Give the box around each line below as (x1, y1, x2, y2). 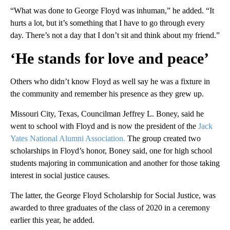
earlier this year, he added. (10, 215, 94, 224)
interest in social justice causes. (10, 170, 110, 180)
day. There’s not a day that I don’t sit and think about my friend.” (10, 30, 220, 40)
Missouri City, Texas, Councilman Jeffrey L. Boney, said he (10, 109, 204, 118)
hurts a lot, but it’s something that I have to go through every (10, 18, 205, 27)
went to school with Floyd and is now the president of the (10, 121, 198, 130)
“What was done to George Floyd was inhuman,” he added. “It (10, 6, 214, 15)
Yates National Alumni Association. (10, 133, 127, 143)
